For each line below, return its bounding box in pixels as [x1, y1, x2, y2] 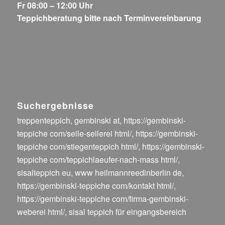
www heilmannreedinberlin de [74, 167, 182, 179]
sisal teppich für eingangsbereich [68, 206, 186, 218]
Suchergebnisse [17, 99, 94, 112]
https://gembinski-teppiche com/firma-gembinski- [17, 193, 188, 205]
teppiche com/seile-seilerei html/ [17, 128, 132, 140]
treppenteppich [17, 115, 70, 127]
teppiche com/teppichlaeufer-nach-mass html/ [17, 154, 178, 166]
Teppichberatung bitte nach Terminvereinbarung [17, 12, 201, 24]
